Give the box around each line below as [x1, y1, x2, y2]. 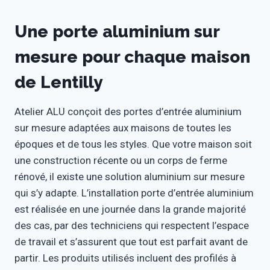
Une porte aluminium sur [14, 22, 219, 42]
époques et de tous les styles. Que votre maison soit [14, 138, 252, 150]
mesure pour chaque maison [14, 47, 250, 67]
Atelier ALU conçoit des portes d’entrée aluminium [14, 105, 242, 118]
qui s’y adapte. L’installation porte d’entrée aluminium [14, 187, 254, 199]
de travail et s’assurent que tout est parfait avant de [14, 236, 248, 248]
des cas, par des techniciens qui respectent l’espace [14, 219, 249, 231]
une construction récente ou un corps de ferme [14, 154, 227, 166]
